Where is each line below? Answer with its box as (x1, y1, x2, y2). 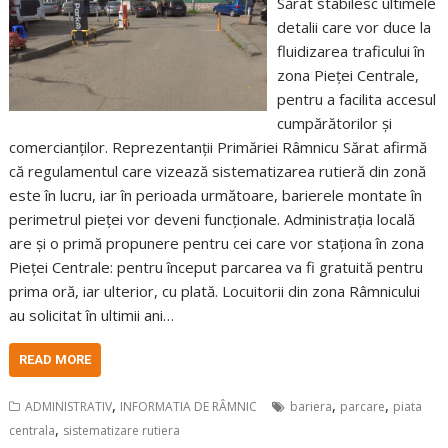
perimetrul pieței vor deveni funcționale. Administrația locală (9, 209, 416, 229)
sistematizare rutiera (63, 422, 181, 439)
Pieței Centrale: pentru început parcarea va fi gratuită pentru (9, 257, 424, 277)
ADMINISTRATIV (25, 398, 113, 415)
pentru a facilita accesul (276, 89, 436, 109)
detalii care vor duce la (276, 17, 431, 37)
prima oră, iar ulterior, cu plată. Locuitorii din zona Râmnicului (9, 281, 421, 301)
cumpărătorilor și (276, 113, 392, 133)
